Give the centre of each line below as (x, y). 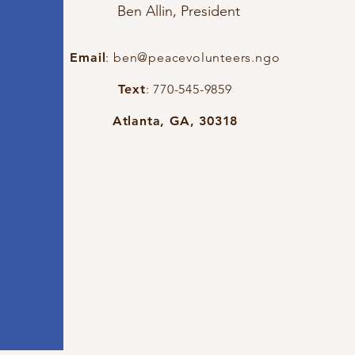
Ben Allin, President (178, 11)
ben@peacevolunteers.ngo (197, 58)
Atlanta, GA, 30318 (175, 121)
